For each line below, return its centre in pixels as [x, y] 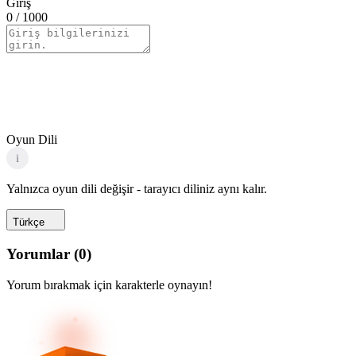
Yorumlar [38, 254]
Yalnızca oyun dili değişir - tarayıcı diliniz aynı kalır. [137, 189]
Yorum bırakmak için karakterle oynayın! [109, 284]
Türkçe [29, 222]
